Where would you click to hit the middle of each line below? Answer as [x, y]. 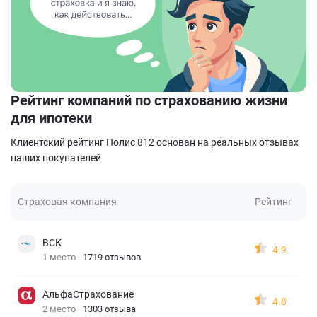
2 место [59, 309]
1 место [59, 258]
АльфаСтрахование [88, 295]
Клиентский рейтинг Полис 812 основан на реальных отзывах [155, 143]
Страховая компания [67, 202]
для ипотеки [51, 119]
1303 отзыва [109, 309]
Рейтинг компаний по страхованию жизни [149, 101]
